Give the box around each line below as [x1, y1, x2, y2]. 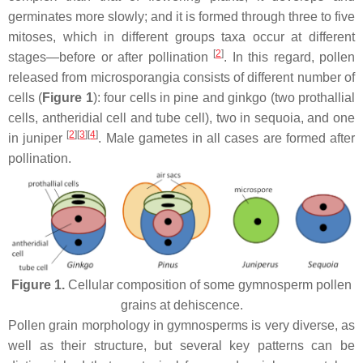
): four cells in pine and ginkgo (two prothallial [92, 91, 356, 105]
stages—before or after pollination [8, 50, 213, 64]
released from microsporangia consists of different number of [8, 70, 355, 84]
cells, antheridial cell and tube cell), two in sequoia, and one [8, 111, 355, 125]
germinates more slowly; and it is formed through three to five [8, 10, 355, 23]
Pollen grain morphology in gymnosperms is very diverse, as [8, 318, 355, 332]
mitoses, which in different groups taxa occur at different [8, 30, 355, 44]
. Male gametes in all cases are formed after [98, 131, 356, 145]
